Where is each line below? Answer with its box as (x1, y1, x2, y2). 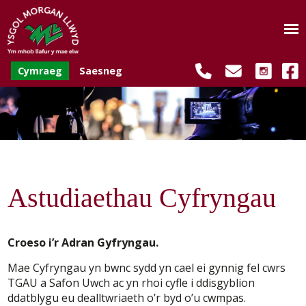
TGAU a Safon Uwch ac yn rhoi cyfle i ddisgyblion (8, 275, 255, 291)
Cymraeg (18, 64, 63, 77)
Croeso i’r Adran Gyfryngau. (8, 235, 159, 251)
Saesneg (79, 64, 123, 77)
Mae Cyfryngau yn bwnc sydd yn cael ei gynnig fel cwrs (8, 260, 286, 276)
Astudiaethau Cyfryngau (8, 182, 277, 214)
